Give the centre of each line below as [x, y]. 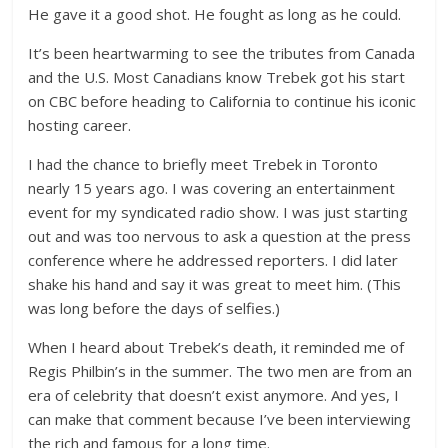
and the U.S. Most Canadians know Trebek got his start [217, 77]
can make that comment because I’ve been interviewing [220, 419]
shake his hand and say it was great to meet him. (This [215, 284]
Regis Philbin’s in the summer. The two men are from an [220, 371]
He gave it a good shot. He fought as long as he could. [215, 14]
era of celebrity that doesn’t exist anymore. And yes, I [214, 395]
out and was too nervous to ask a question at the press [220, 236]
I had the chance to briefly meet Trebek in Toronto [203, 164]
